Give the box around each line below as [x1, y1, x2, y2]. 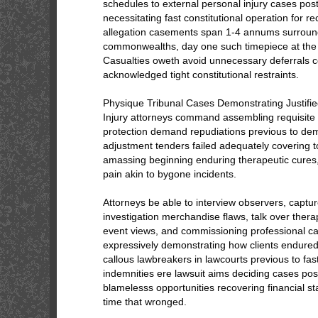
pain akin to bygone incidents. [103, 168, 236, 180]
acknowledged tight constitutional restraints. [103, 69, 299, 80]
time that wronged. [103, 296, 187, 307]
